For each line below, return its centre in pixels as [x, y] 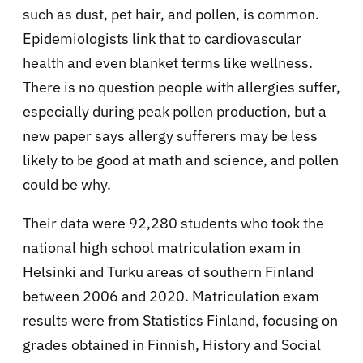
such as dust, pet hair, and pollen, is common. [171, 14]
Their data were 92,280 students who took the [173, 223]
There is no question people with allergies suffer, [181, 87]
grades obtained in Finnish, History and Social [172, 344]
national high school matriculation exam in [162, 247]
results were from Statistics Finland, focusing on [180, 320]
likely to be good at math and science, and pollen [181, 160]
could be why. [67, 184]
